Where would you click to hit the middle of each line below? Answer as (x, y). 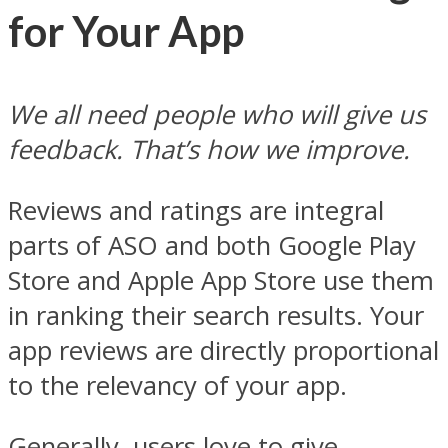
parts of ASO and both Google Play (212, 245)
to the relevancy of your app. (177, 385)
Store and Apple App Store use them (221, 280)
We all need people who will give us (217, 115)
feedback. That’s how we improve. (209, 150)
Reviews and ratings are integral (196, 210)
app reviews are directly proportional (223, 350)
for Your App (126, 30)
